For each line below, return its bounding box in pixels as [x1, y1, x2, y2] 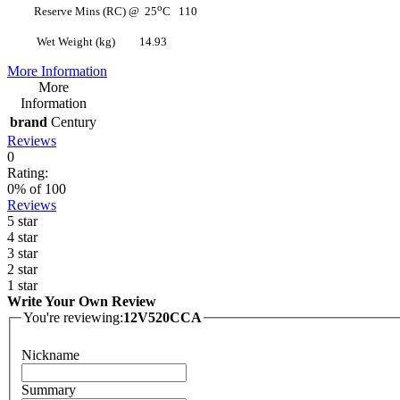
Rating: [7, 165, 48, 181]
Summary [21, 381, 76, 397]
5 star [7, 213, 37, 229]
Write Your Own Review [7, 294, 156, 310]
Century [51, 114, 96, 130]
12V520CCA [123, 310, 202, 326]
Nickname [21, 346, 79, 362]
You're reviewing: [23, 310, 123, 326]
